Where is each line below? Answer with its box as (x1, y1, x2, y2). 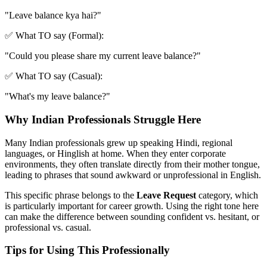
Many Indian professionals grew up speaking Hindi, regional (5, 137, 232, 148)
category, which (196, 190, 258, 200)
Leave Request (136, 190, 196, 200)
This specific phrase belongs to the (5, 190, 136, 200)
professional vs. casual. (5, 222, 91, 232)
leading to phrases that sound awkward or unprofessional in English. (5, 169, 261, 180)
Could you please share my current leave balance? (9, 51, 197, 61)
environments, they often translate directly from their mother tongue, (5, 159, 260, 169)
